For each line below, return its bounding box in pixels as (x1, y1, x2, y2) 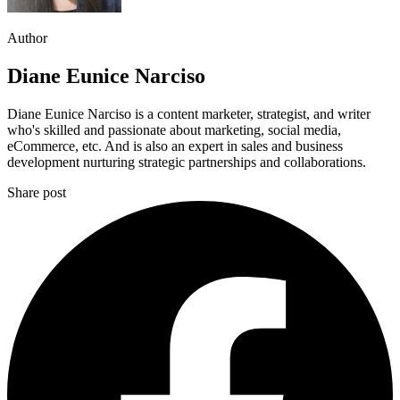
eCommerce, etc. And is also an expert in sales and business (7, 138, 343, 154)
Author (7, 30, 47, 46)
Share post (7, 185, 66, 201)
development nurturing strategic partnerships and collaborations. (7, 154, 366, 171)
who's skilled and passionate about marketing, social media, (7, 122, 341, 138)
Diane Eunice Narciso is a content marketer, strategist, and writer (7, 106, 371, 122)
